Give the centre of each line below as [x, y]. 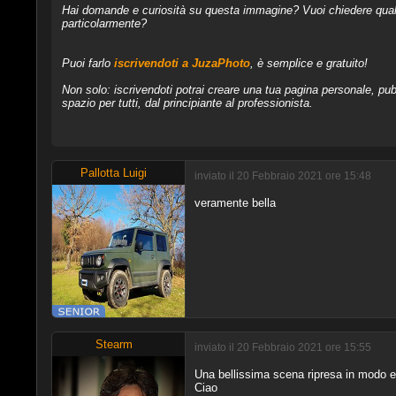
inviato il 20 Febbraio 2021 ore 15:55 [282, 348]
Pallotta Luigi [114, 172]
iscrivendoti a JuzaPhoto [182, 63]
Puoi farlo [88, 63]
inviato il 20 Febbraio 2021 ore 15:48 [282, 176]
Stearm [114, 344]
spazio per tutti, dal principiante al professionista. [187, 103]
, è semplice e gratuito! [308, 63]
